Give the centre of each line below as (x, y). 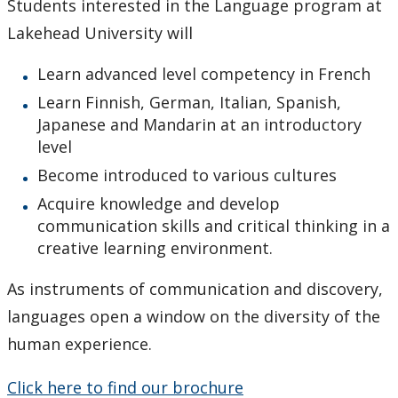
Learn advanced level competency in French (204, 74)
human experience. (80, 343)
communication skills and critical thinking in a (214, 225)
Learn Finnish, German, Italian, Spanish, (189, 103)
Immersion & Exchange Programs (120, 16)
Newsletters (51, 64)
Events (31, 112)
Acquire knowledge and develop (159, 203)
